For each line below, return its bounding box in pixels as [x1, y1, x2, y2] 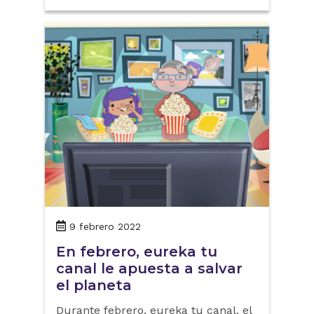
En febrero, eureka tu [56, 243, 217, 260]
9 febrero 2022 [69, 220, 141, 232]
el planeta [56, 276, 132, 294]
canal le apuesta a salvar [56, 259, 243, 277]
